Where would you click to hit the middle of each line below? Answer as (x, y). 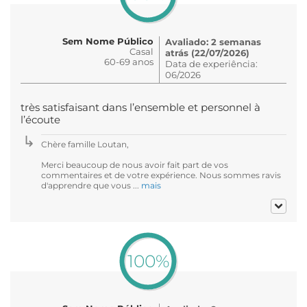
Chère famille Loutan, (85, 144)
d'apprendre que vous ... (91, 185)
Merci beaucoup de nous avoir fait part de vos (135, 164)
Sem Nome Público (108, 41)
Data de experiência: (211, 63)
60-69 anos (129, 61)
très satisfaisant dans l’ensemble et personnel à (140, 107)
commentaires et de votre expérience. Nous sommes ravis (161, 175)
